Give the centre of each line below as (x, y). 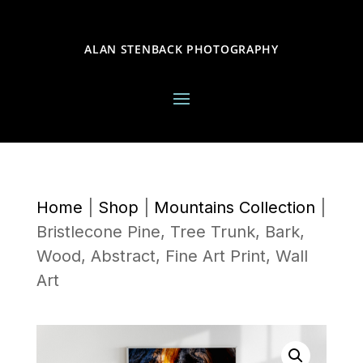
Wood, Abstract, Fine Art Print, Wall (172, 256)
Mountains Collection (234, 207)
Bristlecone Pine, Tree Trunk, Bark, (170, 232)
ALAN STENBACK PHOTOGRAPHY (181, 49)
